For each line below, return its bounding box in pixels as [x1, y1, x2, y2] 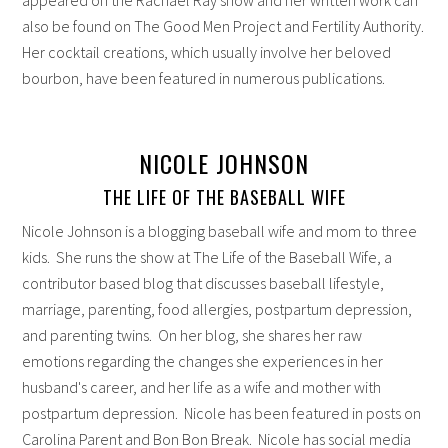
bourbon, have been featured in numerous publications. [22, 67, 386, 88]
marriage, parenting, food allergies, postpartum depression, [22, 298, 413, 319]
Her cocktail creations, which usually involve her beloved [22, 41, 392, 62]
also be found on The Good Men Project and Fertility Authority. [22, 15, 425, 36]
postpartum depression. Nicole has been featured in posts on [22, 402, 422, 423]
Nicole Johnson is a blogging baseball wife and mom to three [22, 220, 418, 241]
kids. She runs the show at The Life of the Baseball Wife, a [22, 246, 393, 267]
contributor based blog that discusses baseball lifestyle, [22, 272, 385, 293]
